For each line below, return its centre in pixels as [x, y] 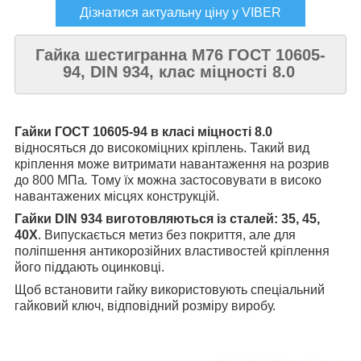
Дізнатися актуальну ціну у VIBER [180, 12]
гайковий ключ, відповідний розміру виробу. [145, 305]
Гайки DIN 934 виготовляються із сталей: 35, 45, [167, 218]
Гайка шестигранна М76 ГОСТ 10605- [180, 54]
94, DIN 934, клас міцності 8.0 [179, 71]
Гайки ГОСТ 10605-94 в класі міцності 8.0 [143, 131]
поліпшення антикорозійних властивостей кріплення [172, 251]
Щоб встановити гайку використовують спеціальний [170, 289]
